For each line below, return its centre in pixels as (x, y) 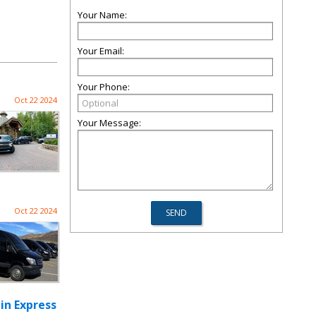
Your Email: (101, 51)
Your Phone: (104, 87)
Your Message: (109, 123)
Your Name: (102, 15)
